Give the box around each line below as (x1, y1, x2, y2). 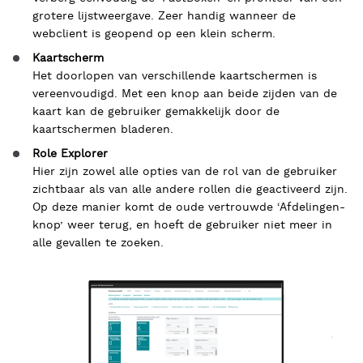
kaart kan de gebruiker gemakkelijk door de (32, 105, 280, 119)
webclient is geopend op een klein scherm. (32, 27, 275, 41)
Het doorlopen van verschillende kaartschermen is (32, 69, 317, 83)
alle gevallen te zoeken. (32, 236, 164, 250)
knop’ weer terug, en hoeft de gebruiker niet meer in (32, 218, 332, 233)
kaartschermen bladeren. (32, 122, 173, 137)
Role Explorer (32, 147, 108, 161)
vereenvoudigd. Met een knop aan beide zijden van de (32, 87, 337, 101)
